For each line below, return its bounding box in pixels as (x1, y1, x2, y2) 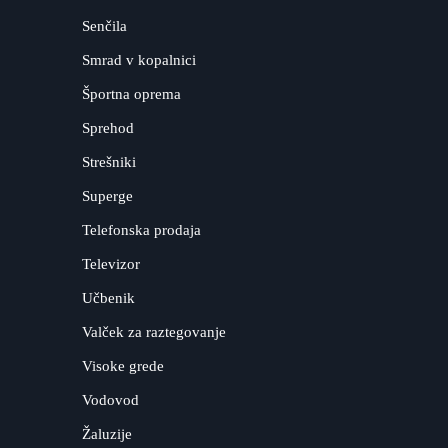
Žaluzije (82, 426, 133, 443)
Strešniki (82, 154, 137, 171)
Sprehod (82, 120, 135, 137)
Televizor (82, 256, 141, 273)
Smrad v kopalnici (82, 52, 197, 69)
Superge (82, 188, 134, 205)
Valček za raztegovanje (82, 324, 227, 341)
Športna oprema (82, 86, 182, 103)
